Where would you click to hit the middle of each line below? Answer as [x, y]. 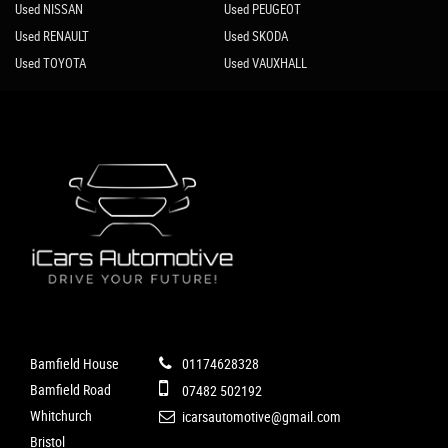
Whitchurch [61, 416]
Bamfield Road [70, 390]
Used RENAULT [52, 36]
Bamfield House [74, 364]
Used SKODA [255, 36]
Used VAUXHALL [265, 63]
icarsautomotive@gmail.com [260, 417]
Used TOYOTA [50, 63]
